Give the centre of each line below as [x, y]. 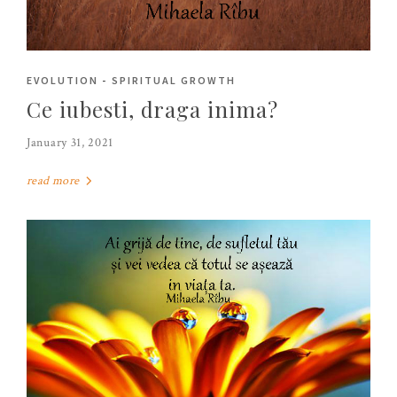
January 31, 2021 [70, 142]
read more [54, 180]
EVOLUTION [63, 80]
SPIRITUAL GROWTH [174, 80]
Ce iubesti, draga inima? [153, 109]
